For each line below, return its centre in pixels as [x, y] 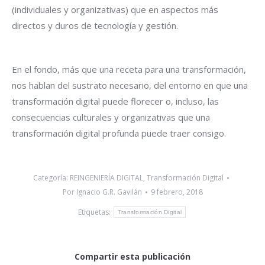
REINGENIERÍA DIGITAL [106, 177]
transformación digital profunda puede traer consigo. [119, 133]
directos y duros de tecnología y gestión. [95, 25]
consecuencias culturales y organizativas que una [111, 117]
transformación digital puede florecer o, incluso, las [115, 101]
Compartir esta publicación [132, 256]
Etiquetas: [95, 212]
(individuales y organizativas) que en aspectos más [115, 9]
